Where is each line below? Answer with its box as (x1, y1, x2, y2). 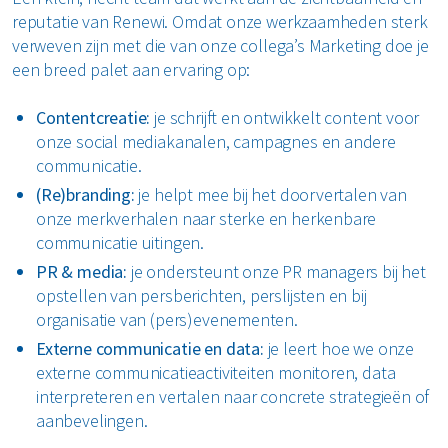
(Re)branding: (36, 182, 135, 206)
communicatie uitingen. (36, 230, 205, 254)
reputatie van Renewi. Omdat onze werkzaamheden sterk (12, 9, 428, 33)
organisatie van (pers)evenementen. (36, 307, 298, 331)
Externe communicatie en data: (36, 336, 264, 360)
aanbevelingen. (36, 408, 148, 432)
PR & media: (36, 259, 128, 283)
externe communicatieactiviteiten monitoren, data (36, 360, 396, 384)
